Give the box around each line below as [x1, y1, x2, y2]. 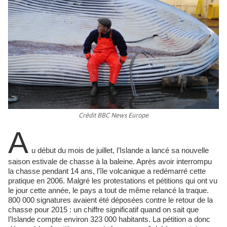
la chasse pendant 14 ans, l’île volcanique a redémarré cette [8, 167, 206, 175]
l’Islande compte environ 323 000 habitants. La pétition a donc [8, 215, 210, 223]
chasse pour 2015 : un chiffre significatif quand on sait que [8, 205, 199, 214]
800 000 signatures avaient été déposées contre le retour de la [8, 196, 213, 204]
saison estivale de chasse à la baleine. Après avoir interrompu [8, 157, 212, 166]
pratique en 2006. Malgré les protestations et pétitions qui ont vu [8, 176, 217, 185]
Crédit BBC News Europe [79, 111, 148, 119]
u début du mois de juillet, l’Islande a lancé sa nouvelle [31, 146, 209, 155]
